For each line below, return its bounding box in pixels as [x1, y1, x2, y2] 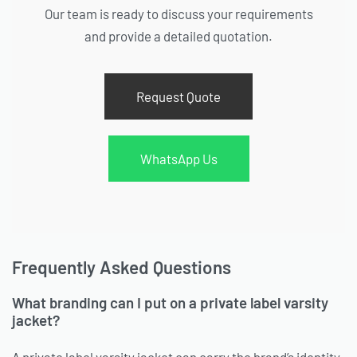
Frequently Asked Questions [12, 255, 231, 278]
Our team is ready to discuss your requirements [44, 5, 313, 22]
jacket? [12, 311, 60, 330]
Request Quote [136, 88, 221, 105]
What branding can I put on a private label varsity [12, 293, 328, 312]
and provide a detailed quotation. [84, 27, 273, 44]
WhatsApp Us [139, 151, 218, 167]
